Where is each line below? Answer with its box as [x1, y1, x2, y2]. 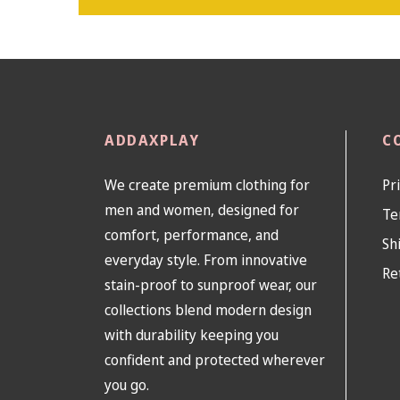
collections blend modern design [104, 299, 312, 320]
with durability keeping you [104, 324, 279, 345]
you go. [104, 374, 149, 395]
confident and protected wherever [104, 349, 325, 370]
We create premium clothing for [104, 174, 310, 195]
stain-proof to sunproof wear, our [104, 274, 317, 295]
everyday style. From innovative [104, 249, 307, 270]
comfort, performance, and [104, 224, 279, 245]
